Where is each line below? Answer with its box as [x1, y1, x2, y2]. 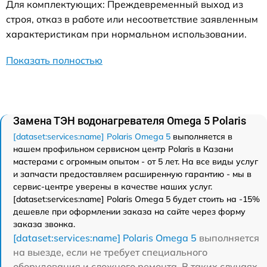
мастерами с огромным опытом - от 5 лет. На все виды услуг [13, 156, 258, 167]
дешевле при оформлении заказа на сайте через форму [13, 206, 246, 217]
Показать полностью [6, 54, 103, 66]
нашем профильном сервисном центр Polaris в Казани [13, 144, 233, 154]
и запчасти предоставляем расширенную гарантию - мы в [13, 169, 252, 179]
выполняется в [170, 131, 232, 142]
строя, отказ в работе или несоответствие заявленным [6, 13, 258, 25]
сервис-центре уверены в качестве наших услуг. [13, 181, 212, 192]
